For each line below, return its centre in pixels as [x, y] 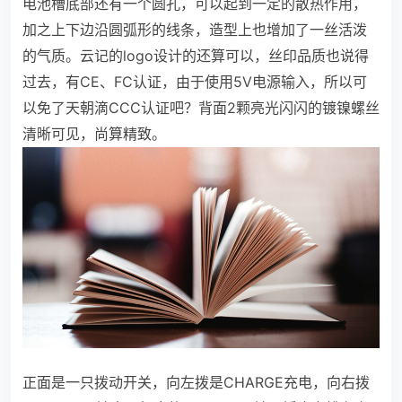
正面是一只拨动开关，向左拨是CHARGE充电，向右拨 [196, 383]
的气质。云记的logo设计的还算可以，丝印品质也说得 [196, 56]
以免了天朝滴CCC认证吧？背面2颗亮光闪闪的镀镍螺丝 [201, 108]
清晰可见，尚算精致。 [94, 134]
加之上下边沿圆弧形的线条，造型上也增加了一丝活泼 [195, 30]
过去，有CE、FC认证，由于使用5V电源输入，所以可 [195, 82]
